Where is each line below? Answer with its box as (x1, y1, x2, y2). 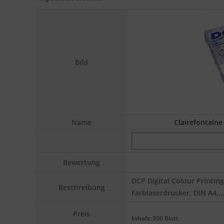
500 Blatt (151, 214, 178, 222)
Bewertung (63, 157, 100, 167)
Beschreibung (58, 182, 105, 192)
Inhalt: (131, 214, 151, 222)
